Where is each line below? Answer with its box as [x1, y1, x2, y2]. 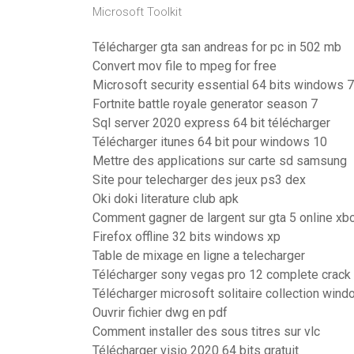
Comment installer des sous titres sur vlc [92, 324, 320, 339]
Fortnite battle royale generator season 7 [92, 96, 318, 111]
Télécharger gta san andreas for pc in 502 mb [92, 40, 341, 55]
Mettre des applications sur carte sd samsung [92, 153, 347, 168]
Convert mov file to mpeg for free [92, 58, 277, 73]
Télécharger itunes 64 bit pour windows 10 [92, 134, 327, 149]
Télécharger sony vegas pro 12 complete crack [92, 267, 351, 282]
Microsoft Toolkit [92, 5, 182, 19]
